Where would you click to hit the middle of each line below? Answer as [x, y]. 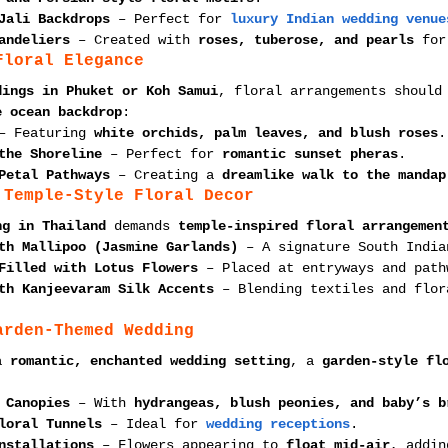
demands [142, 226]
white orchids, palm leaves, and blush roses [266, 133]
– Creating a [166, 175]
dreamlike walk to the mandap [334, 175]
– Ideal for [154, 424]
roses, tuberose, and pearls [306, 40]
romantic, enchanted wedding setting [150, 361]
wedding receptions [278, 424]
